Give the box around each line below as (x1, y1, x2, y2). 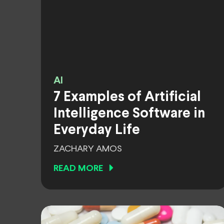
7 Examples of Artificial (53, 91, 201, 104)
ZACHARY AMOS (53, 144, 122, 153)
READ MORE (53, 164, 103, 173)
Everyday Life (53, 124, 140, 137)
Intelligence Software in (53, 107, 205, 120)
